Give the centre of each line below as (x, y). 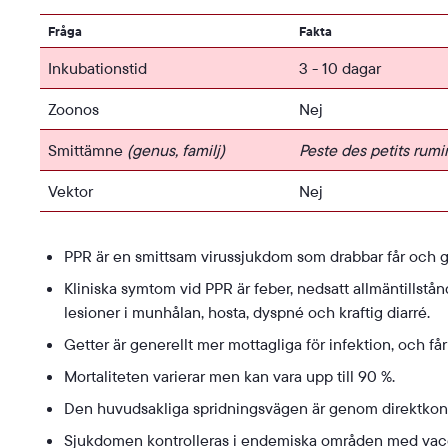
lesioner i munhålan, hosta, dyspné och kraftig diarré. (247, 312)
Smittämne (87, 150)
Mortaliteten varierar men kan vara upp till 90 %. (229, 376)
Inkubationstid (97, 68)
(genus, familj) (176, 150)
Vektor (70, 191)
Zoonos (73, 109)
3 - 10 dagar (340, 68)
